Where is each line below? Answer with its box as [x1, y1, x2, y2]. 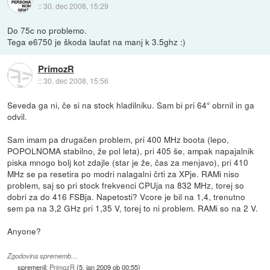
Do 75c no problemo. [7, 24, 87, 37]
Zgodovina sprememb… [7, 251, 78, 261]
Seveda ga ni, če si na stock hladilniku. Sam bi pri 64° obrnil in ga [7, 99, 255, 111]
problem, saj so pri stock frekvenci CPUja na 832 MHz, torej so [7, 179, 245, 192]
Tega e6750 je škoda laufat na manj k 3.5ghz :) [7, 36, 186, 48]
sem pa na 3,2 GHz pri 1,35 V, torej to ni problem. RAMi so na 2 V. [7, 202, 259, 215]
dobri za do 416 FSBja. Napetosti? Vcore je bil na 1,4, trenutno [7, 190, 246, 203]
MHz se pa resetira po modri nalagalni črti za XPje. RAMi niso [7, 168, 240, 180]
